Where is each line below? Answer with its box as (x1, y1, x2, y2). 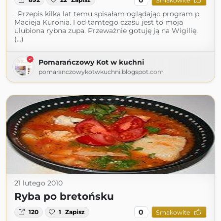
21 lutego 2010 (14, 179, 63, 187)
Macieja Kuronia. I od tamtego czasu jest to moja (14, 18, 183, 27)
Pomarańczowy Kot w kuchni (38, 58, 144, 67)
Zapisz (65, 208, 85, 216)
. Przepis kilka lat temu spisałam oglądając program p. (14, 9, 201, 18)
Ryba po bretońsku (14, 190, 114, 202)
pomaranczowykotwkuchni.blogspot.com (38, 68, 164, 75)
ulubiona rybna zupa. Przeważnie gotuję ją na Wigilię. (14, 26, 198, 35)
